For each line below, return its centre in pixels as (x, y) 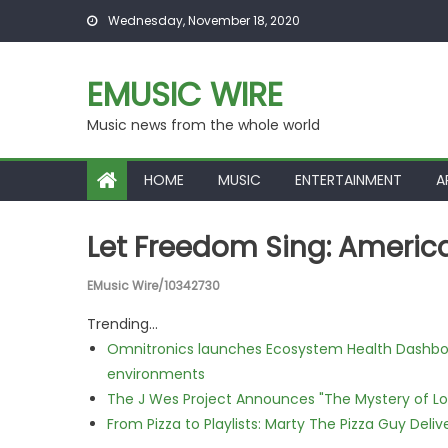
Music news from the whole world (203, 125)
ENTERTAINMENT (348, 180)
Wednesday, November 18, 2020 (202, 20)
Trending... (122, 324)
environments (156, 374)
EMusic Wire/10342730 (153, 285)
